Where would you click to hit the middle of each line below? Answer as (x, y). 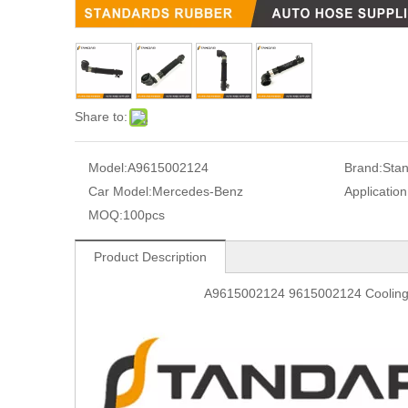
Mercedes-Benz (198, 192)
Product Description (150, 257)
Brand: (363, 168)
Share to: (101, 117)
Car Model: (120, 192)
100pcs (144, 215)
